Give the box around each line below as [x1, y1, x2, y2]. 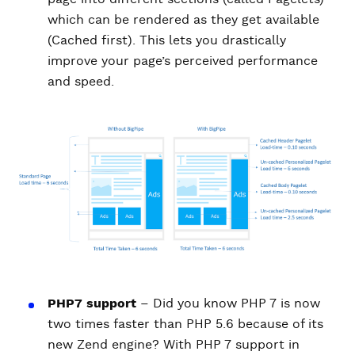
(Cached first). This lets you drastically [48, 34, 286, 47]
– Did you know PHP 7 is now [136, 296, 320, 310]
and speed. [48, 75, 114, 88]
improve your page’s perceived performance [48, 55, 318, 67]
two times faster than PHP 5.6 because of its [48, 317, 323, 330]
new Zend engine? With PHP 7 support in [48, 338, 300, 351]
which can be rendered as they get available [48, 13, 319, 26]
